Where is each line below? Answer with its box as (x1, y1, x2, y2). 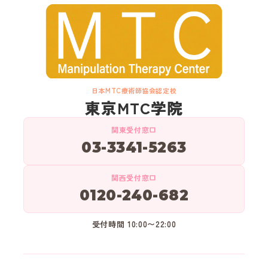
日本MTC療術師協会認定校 (91, 85, 177, 95)
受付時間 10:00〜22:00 (92, 218, 176, 230)
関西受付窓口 (111, 172, 157, 182)
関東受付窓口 (111, 124, 157, 135)
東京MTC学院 (84, 96, 184, 118)
